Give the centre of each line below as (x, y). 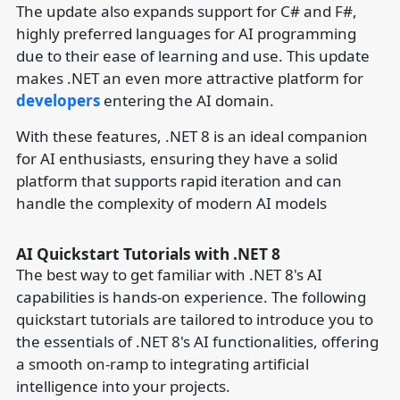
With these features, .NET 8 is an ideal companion (192, 136)
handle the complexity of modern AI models (171, 203)
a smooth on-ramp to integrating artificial (162, 364)
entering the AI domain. (188, 100)
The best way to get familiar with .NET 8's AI (169, 275)
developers (59, 100)
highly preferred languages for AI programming (186, 33)
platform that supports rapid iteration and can (179, 181)
